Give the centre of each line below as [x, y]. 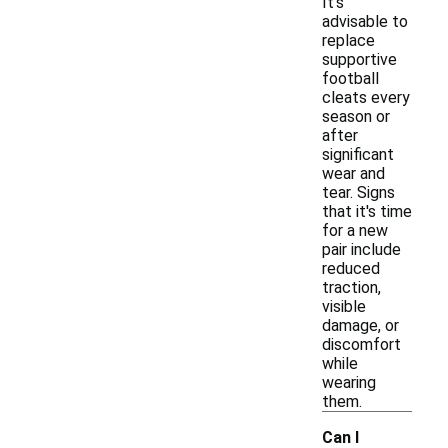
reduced [351, 268]
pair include [361, 249]
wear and [353, 173]
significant [358, 154]
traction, [351, 287]
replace [348, 40]
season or [356, 116]
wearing [349, 382]
